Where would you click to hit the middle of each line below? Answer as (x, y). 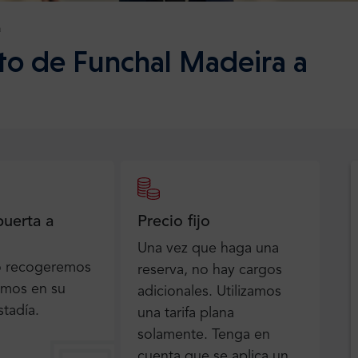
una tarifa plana (186, 314)
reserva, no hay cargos (210, 270)
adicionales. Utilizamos (210, 292)
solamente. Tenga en (204, 335)
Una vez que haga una (209, 249)
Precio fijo (174, 223)
